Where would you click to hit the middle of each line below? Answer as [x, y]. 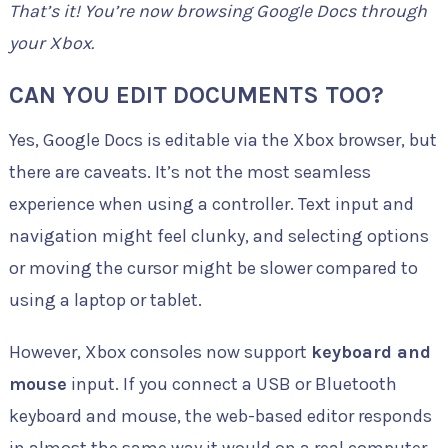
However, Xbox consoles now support [159, 352]
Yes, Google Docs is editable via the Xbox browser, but [222, 140]
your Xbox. [51, 43]
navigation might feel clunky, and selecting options [218, 236]
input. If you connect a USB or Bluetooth [231, 384]
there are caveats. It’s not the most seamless [189, 172]
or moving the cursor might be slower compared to [213, 268]
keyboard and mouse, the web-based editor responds [220, 416]
